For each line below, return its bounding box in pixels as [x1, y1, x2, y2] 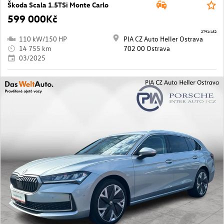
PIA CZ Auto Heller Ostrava [123, 34, 203, 44]
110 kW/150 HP [19, 34, 67, 44]
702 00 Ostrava [123, 43, 170, 53]
